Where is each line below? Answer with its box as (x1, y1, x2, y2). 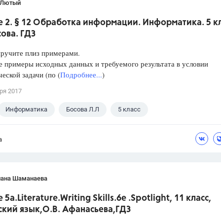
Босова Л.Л (66, 106, 99, 113)
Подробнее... (60, 70, 102, 80)
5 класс (118, 106, 141, 113)
